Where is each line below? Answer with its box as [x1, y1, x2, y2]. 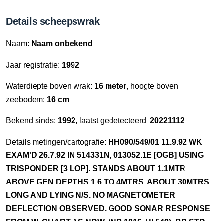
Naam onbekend [31, 39, 93, 48]
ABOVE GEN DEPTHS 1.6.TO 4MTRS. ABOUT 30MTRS [6, 178, 209, 186]
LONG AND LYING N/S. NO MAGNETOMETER [6, 191, 175, 199]
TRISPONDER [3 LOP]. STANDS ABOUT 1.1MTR [6, 164, 185, 173]
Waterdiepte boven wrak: [6, 82, 94, 90]
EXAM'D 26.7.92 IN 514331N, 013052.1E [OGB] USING [6, 151, 204, 159]
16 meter [94, 82, 126, 90]
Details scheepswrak [6, 16, 100, 27]
